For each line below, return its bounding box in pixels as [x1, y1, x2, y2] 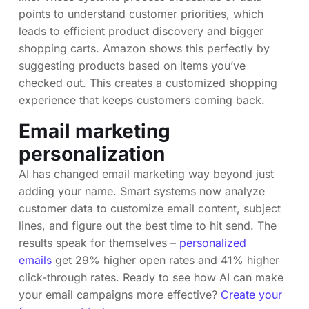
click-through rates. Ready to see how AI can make [19, 270, 283, 284]
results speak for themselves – [19, 235, 179, 250]
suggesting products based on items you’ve [19, 58, 246, 72]
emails [19, 252, 52, 267]
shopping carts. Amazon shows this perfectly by [19, 41, 270, 55]
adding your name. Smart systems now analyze [19, 183, 265, 198]
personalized [179, 235, 246, 250]
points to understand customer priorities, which [19, 6, 263, 21]
